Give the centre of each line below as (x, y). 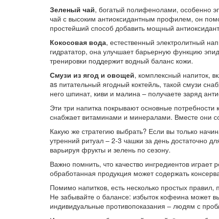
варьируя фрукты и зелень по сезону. (110, 150)
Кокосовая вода (78, 42)
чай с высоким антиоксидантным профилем (120, 19)
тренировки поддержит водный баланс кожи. (121, 61)
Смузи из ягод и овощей (92, 75)
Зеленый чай (72, 9)
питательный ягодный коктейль (109, 84)
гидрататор (68, 51)
